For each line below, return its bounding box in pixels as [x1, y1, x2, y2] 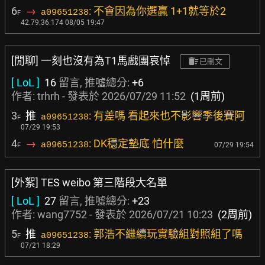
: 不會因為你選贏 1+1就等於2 [89, 5, 226, 17]
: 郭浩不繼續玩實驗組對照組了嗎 [89, 228, 243, 240]
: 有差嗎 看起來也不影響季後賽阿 [89, 109, 245, 122]
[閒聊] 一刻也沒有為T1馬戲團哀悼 [11, 54, 170, 67]
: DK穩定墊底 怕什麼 [89, 137, 184, 150]
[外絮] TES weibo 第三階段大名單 [11, 176, 167, 189]
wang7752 [37, 208, 87, 221]
